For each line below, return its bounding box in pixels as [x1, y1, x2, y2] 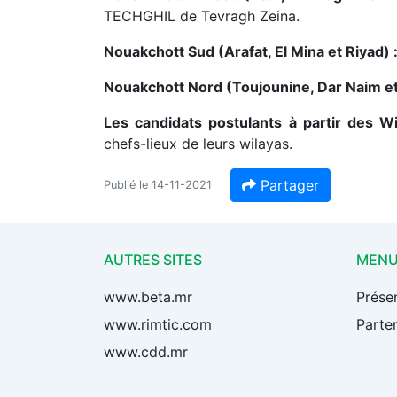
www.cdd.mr [104, 343, 188, 361]
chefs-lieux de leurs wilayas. [104, 135, 292, 152]
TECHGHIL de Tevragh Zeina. [104, 7, 300, 25]
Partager [256, 176, 319, 194]
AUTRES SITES [104, 251, 202, 269]
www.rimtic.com [104, 315, 212, 333]
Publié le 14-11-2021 [104, 178, 212, 192]
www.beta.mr [104, 288, 192, 306]
